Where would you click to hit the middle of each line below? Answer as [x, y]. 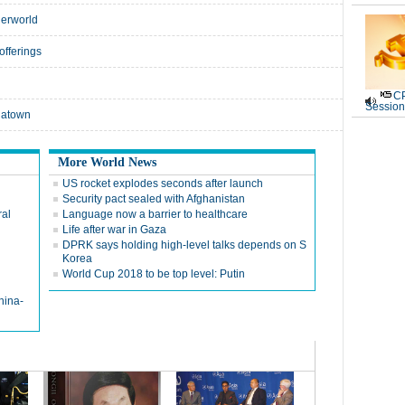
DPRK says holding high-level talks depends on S [184, 245]
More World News [107, 162]
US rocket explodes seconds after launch [163, 184]
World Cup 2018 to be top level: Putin [154, 274]
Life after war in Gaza [114, 230]
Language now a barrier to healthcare [155, 214]
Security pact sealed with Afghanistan [154, 199]
